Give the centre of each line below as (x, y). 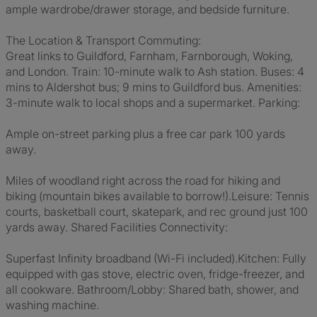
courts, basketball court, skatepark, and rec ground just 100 (157, 212)
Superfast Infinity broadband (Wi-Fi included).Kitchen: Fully (156, 258)
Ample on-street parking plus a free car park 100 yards (145, 134)
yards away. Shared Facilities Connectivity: (117, 227)
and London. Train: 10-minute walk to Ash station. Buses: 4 (155, 71)
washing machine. (52, 305)
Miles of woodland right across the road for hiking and (143, 180)
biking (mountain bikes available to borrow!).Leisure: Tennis (157, 196)
